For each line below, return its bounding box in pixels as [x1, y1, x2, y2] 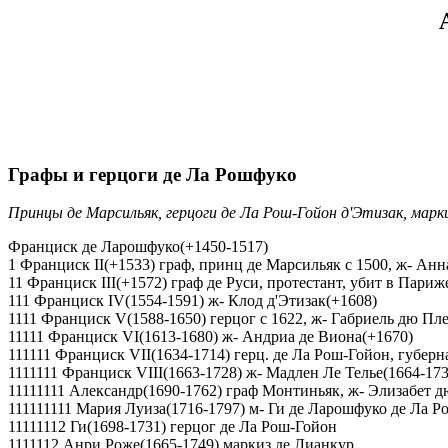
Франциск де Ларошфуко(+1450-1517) [8, 238, 268, 256]
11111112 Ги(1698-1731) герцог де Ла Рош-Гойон [8, 418, 337, 436]
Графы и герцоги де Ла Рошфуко [8, 163, 297, 185]
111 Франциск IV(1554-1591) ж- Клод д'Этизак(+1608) [8, 292, 377, 310]
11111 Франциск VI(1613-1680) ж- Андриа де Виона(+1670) [8, 328, 413, 346]
